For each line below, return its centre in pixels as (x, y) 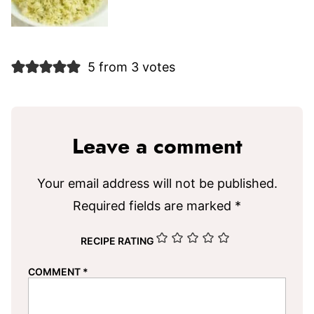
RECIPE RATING (117, 241)
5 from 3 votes (131, 67)
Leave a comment (157, 148)
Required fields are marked (154, 206)
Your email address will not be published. (157, 184)
